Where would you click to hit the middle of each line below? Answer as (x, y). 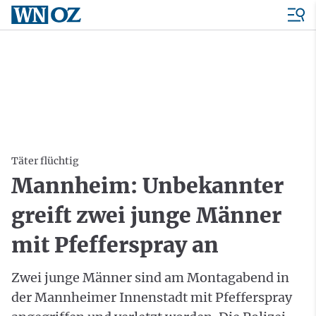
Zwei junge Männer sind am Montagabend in (150, 278)
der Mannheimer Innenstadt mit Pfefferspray (152, 297)
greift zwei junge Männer (146, 215)
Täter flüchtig (45, 161)
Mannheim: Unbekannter (147, 186)
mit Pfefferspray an (115, 245)
